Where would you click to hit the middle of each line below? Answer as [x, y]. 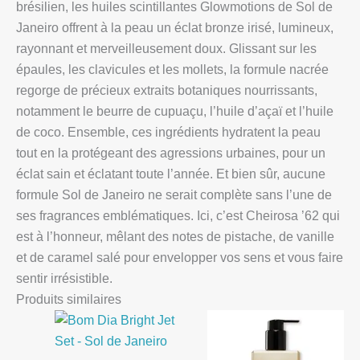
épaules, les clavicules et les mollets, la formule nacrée [172, 69]
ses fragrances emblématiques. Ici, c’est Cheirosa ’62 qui [178, 215]
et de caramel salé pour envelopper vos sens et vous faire [180, 257]
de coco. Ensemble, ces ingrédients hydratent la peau [168, 132]
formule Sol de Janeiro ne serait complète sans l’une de [174, 194]
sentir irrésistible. [64, 278]
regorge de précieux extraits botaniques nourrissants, [167, 90]
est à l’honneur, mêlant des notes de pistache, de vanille [175, 236]
